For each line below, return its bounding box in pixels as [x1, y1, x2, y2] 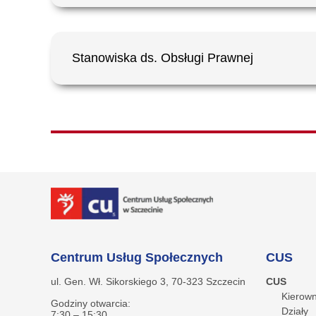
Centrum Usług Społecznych [51, 250, 223, 265]
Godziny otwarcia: [51, 298, 130, 310]
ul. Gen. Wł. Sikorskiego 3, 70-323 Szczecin [51, 276, 245, 288]
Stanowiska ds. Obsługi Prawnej [72, 50, 253, 65]
